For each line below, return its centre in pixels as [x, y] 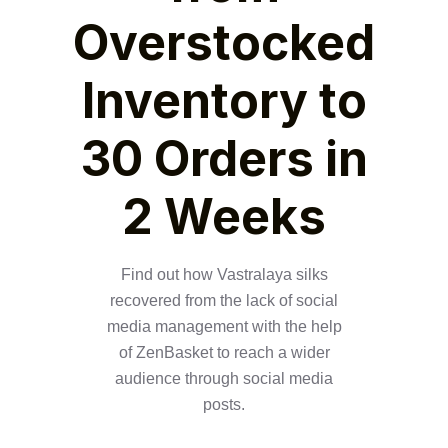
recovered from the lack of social [224, 300]
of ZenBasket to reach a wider [224, 352]
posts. [224, 404]
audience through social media [224, 378]
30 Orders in [224, 158]
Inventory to [224, 100]
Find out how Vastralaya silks [224, 274]
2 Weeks [224, 216]
